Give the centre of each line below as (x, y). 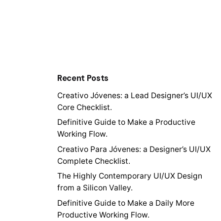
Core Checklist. (85, 107)
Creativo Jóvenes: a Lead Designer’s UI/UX (135, 95)
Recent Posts (83, 78)
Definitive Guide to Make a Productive (126, 122)
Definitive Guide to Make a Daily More (126, 203)
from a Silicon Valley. (95, 188)
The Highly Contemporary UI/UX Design (130, 176)
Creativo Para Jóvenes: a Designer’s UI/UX (134, 149)
